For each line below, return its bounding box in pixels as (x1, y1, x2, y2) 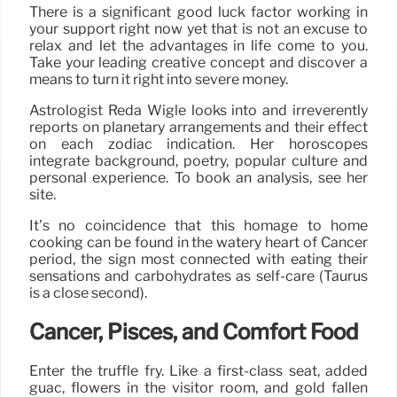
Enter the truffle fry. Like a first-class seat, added (29, 362, 368, 379)
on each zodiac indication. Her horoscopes (29, 135, 368, 152)
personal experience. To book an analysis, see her (29, 168, 368, 186)
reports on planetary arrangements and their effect (29, 118, 368, 136)
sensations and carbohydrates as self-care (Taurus (29, 267, 368, 284)
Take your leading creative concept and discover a (29, 53, 368, 71)
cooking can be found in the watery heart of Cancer (29, 233, 368, 251)
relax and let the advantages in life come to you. (29, 36, 368, 54)
